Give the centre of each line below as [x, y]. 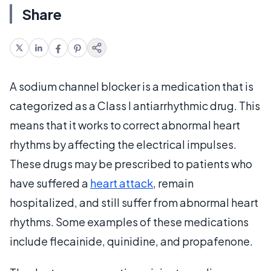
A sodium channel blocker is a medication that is [132, 86]
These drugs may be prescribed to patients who [131, 163]
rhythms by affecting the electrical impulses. [123, 144]
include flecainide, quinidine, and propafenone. [131, 241]
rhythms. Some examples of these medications [129, 221]
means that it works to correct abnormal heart [125, 125]
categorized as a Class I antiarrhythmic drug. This [135, 105]
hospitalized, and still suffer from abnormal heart [134, 202]
